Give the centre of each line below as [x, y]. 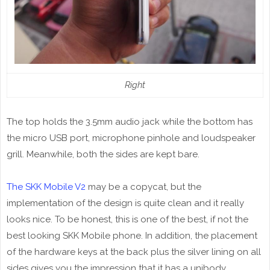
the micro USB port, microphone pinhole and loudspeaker [131, 138]
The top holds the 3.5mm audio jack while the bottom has [130, 122]
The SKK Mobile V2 [46, 187]
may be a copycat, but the [143, 187]
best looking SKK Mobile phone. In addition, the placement [132, 236]
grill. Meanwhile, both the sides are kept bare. [103, 155]
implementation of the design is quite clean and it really [125, 203]
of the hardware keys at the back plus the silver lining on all [134, 252]
